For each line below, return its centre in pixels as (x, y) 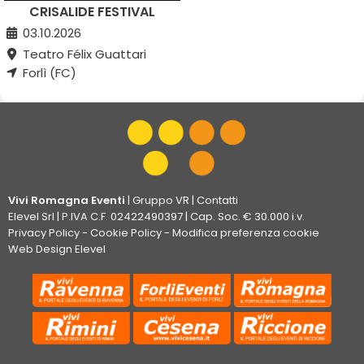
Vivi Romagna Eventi (67, 201)
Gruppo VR (161, 201)
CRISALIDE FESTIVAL (92, 12)
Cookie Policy (126, 233)
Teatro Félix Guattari (82, 54)
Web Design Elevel (57, 249)
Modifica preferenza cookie (246, 233)
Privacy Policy (44, 233)
